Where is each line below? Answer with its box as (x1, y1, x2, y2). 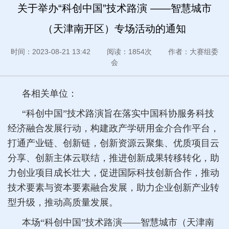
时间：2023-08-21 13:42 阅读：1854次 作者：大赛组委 (11, 47, 218, 56)
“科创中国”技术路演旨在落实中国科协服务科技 (22, 108, 214, 119)
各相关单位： (22, 88, 77, 99)
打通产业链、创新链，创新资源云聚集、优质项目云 (8, 138, 219, 148)
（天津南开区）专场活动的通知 (43, 22, 186, 34)
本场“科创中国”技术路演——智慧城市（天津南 (22, 217, 214, 227)
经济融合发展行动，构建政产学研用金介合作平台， (8, 123, 219, 133)
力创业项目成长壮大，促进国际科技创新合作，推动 (8, 167, 219, 178)
